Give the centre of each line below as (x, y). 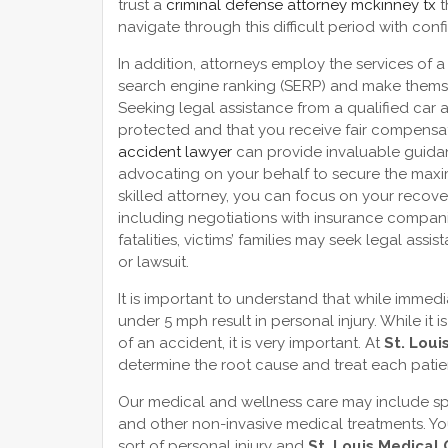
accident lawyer (175, 151)
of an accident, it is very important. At (251, 342)
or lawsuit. (153, 261)
